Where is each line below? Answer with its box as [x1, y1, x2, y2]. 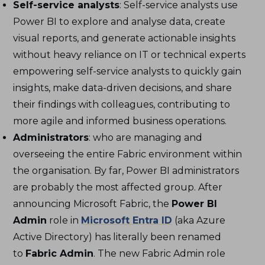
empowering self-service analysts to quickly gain [13, 65, 242, 77]
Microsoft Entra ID [81, 214, 173, 226]
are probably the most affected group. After [13, 181, 223, 193]
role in [47, 214, 82, 226]
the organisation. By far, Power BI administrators [13, 164, 240, 176]
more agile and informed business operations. [13, 115, 227, 127]
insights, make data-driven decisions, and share [13, 82, 232, 93]
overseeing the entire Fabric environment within [13, 148, 243, 160]
